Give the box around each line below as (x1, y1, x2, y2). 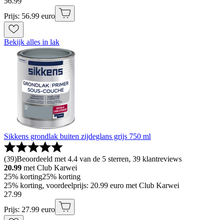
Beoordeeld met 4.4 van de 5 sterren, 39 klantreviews (17, 155, 182, 164)
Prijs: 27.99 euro (4, 205, 55, 214)
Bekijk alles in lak (4, 38, 59, 47)
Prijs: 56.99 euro (4, 12, 55, 21)
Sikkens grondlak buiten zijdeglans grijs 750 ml (4, 132, 151, 141)
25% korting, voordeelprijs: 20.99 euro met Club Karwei (4, 181, 179, 190)
